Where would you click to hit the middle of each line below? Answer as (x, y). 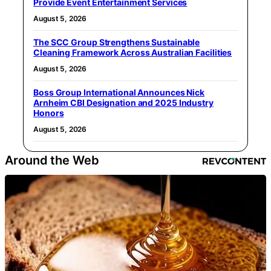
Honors (49, 113)
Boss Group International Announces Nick (119, 93)
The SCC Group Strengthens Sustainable (117, 42)
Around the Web (52, 161)
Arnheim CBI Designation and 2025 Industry (123, 103)
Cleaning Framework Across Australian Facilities (133, 53)
